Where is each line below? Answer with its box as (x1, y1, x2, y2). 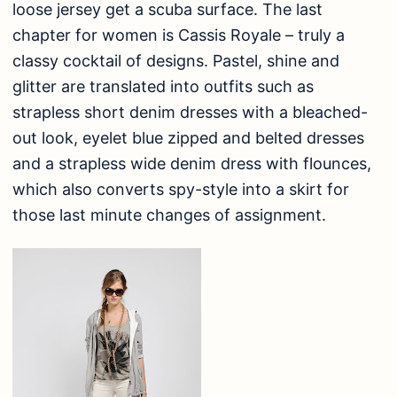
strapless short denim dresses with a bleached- (12, 103, 368, 122)
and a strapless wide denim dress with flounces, (12, 154, 371, 174)
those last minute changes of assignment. (12, 206, 326, 225)
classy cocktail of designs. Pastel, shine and (12, 51, 339, 71)
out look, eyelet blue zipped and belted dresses (12, 128, 364, 148)
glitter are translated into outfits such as (12, 77, 314, 97)
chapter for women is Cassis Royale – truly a (12, 26, 345, 45)
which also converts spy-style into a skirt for (12, 180, 349, 199)
